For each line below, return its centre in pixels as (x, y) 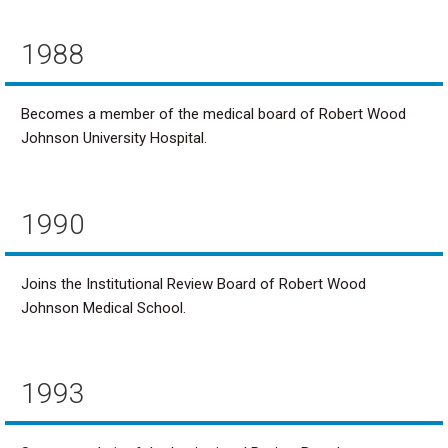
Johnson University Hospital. (114, 138)
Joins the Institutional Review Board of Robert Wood (193, 283)
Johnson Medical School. (103, 307)
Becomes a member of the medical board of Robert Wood (213, 114)
